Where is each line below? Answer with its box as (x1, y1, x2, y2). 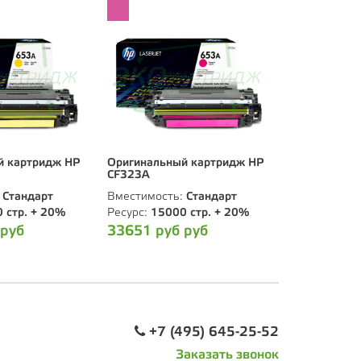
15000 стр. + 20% (151, 208, 249, 219)
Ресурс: (107, 208, 151, 219)
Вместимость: (107, 192, 186, 203)
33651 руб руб (107, 225, 208, 239)
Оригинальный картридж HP (107, 158, 263, 169)
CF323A (107, 170, 150, 181)
